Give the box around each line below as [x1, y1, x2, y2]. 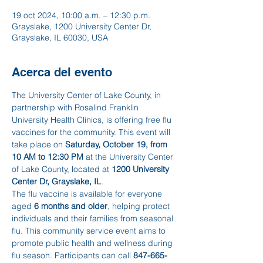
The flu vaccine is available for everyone [12, 188, 164, 199]
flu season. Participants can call [12, 250, 133, 261]
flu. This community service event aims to [12, 225, 168, 236]
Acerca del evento [12, 65, 112, 79]
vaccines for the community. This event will [12, 127, 173, 137]
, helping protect [107, 201, 172, 211]
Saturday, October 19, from [65, 139, 170, 150]
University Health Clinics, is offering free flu [12, 114, 174, 125]
